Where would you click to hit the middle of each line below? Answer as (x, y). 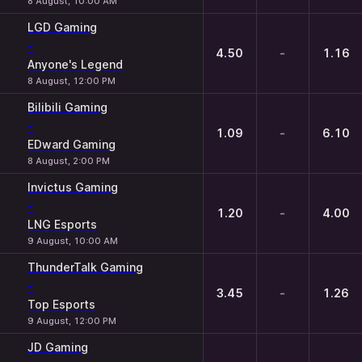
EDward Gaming (72, 144)
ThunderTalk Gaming (85, 267)
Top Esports (61, 304)
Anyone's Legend (75, 64)
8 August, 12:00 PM (72, 81)
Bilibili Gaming (67, 107)
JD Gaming (58, 347)
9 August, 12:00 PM (72, 321)
